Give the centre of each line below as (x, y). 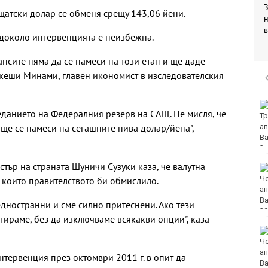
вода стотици (182, 179)
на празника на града (195, 127)
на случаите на (183, 242)
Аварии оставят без (194, 168)
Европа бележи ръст (194, 231)
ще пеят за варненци (194, 116)
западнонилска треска (199, 252)
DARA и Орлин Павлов (198, 105)
